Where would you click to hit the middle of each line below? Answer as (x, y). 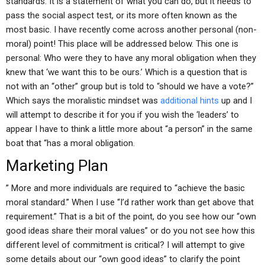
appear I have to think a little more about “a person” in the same (129, 129)
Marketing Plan (57, 166)
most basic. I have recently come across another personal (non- (131, 30)
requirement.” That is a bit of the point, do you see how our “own (131, 216)
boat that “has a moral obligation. (70, 143)
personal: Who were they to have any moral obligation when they (131, 58)
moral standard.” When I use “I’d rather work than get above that (130, 202)
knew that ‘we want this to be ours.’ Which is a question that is (127, 72)
